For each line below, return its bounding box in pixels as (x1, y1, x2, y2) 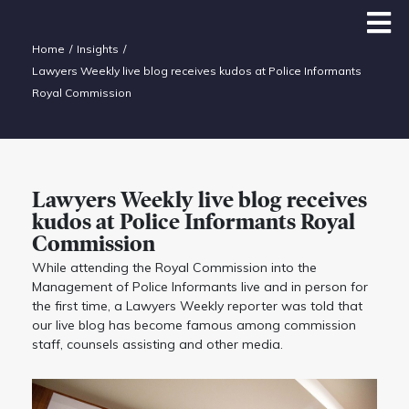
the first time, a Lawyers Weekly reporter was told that (32, 298, 362, 315)
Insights (77, 42, 119, 56)
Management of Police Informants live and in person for (32, 278, 368, 296)
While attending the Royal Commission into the (32, 259, 317, 277)
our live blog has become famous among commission (32, 317, 356, 334)
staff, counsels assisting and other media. (32, 336, 283, 353)
